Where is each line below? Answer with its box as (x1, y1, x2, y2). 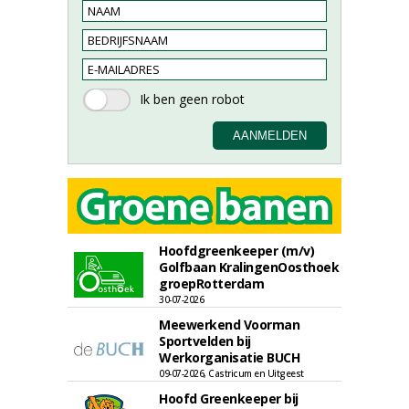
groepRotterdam (159, 275, 264, 292)
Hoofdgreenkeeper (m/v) (159, 242, 314, 259)
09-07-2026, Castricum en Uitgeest (159, 367, 304, 380)
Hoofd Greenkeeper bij (159, 390, 299, 407)
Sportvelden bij (159, 332, 251, 350)
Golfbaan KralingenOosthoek (159, 258, 339, 276)
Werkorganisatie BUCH (159, 349, 299, 366)
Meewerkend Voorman (159, 316, 299, 333)
